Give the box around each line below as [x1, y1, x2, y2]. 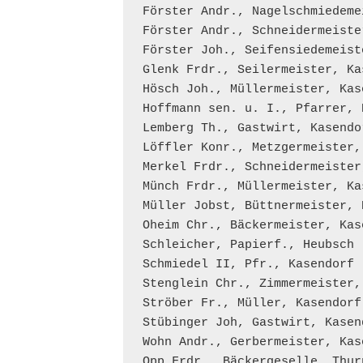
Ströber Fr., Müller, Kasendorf [142, 297, 361, 310]
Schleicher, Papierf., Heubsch [142, 238, 354, 252]
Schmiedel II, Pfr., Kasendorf [142, 258, 354, 271]
